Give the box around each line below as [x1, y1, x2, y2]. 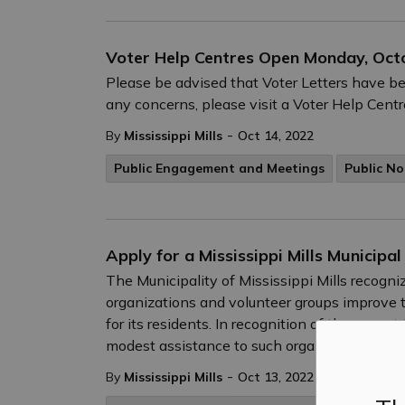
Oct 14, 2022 [238, 127, 314, 144]
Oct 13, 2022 [238, 369, 314, 385]
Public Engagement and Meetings [114, 160, 325, 176]
